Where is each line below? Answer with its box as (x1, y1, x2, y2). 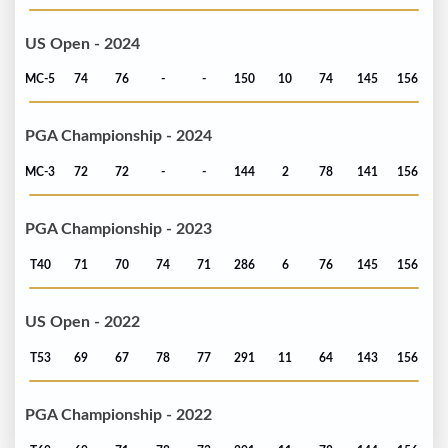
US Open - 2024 (25, 35, 140, 52)
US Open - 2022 (25, 314, 140, 331)
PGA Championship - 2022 (25, 407, 212, 424)
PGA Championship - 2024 (25, 128, 212, 145)
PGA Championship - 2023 (25, 221, 212, 238)
